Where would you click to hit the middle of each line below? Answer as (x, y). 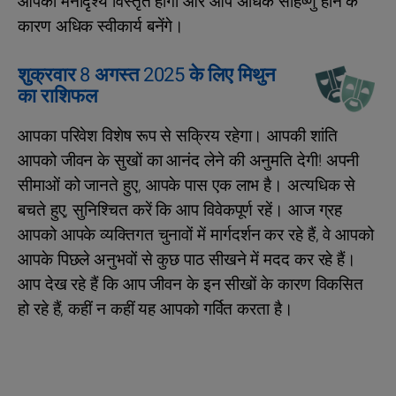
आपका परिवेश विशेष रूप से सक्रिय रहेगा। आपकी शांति (178, 137)
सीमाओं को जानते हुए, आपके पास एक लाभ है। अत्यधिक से (187, 186)
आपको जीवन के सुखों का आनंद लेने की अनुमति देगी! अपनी (189, 161)
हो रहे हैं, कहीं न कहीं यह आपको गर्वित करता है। (156, 310)
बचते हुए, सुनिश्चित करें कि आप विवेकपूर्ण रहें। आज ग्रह (180, 211)
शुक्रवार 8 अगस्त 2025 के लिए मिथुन (147, 76)
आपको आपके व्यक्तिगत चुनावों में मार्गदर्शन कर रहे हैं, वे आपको (196, 236)
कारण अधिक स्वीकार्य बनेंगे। (101, 27)
